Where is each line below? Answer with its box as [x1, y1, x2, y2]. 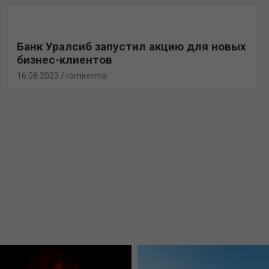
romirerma [65, 70, 107, 80]
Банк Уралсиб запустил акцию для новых [16, 39, 246, 53]
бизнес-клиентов [16, 52, 112, 67]
